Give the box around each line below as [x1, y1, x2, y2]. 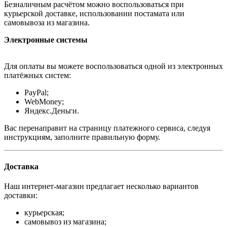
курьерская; [24, 208, 64, 217]
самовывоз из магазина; [24, 217, 106, 226]
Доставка [4, 162, 39, 171]
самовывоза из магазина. [4, 18, 90, 27]
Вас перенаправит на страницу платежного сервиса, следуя [4, 124, 210, 133]
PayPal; [24, 88, 49, 97]
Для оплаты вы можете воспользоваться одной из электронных [4, 62, 223, 71]
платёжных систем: [4, 71, 71, 80]
